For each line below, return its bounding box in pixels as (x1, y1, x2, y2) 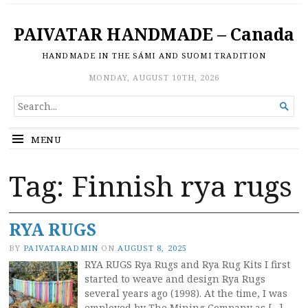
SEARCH (14, 96, 56, 109)
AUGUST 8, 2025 (118, 243, 188, 253)
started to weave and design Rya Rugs (85, 272, 265, 285)
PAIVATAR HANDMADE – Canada (14, 23, 294, 45)
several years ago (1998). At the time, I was (85, 287, 287, 300)
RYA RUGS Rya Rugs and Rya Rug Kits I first (85, 258, 290, 271)
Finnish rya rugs (71, 166, 292, 205)
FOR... (14, 111, 43, 124)
